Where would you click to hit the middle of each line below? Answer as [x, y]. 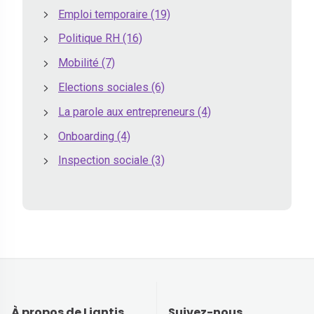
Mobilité [80, 63]
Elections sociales [105, 87]
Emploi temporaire [104, 14]
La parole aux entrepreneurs [128, 111]
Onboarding [88, 136]
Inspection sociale [105, 161]
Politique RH [90, 39]
